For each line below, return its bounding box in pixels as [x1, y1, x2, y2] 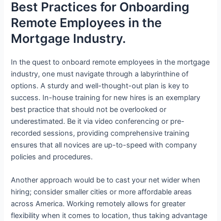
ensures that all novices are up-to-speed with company [11, 141, 197, 150]
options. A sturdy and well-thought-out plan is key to [11, 81, 189, 91]
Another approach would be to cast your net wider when [11, 176, 201, 185]
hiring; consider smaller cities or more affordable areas [11, 187, 192, 197]
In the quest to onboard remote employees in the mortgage [11, 58, 210, 67]
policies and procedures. [11, 152, 93, 162]
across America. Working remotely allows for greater [11, 199, 186, 209]
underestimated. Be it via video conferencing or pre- [11, 117, 185, 126]
